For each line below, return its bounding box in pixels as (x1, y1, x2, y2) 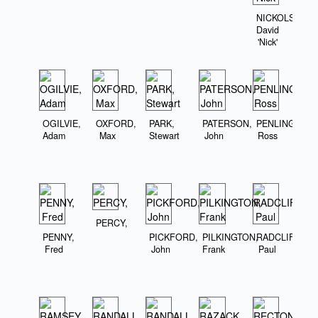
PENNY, (43, 231, 75, 244)
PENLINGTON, (256, 117, 316, 131)
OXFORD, (96, 117, 137, 131)
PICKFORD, (149, 231, 199, 244)
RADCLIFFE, (256, 231, 309, 244)
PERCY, (96, 216, 128, 230)
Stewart (149, 129, 180, 143)
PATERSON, (202, 117, 253, 131)
